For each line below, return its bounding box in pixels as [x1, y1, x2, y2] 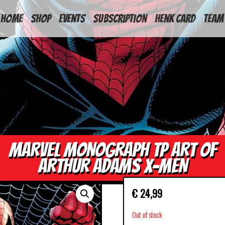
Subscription [93, 12, 147, 25]
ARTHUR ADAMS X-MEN [38, 155, 187, 176]
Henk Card [155, 12, 195, 25]
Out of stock [132, 209, 163, 220]
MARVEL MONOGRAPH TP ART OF [9, 139, 216, 160]
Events [59, 12, 85, 25]
